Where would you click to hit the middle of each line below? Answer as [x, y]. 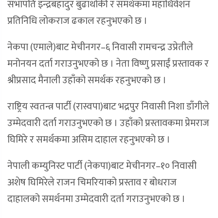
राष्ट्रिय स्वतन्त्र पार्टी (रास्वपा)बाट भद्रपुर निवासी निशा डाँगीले [108, 107]
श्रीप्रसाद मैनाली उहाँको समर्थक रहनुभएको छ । [87, 81]
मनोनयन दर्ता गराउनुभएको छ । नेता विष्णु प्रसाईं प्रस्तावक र [108, 64]
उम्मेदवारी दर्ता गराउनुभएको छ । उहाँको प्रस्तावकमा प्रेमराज [108, 123]
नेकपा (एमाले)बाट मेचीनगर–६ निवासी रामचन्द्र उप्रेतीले [100, 47]
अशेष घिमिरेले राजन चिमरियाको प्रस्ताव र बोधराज [92, 183]
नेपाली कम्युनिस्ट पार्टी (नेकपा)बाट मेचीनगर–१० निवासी [102, 166]
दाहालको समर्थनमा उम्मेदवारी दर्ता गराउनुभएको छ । [96, 199]
